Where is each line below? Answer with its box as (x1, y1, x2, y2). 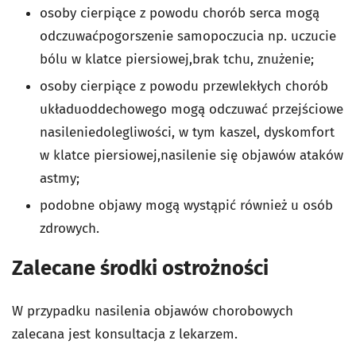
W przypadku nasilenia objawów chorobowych (12, 302, 293, 319)
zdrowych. (40, 219, 99, 237)
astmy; (40, 169, 79, 187)
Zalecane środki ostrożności (12, 255, 269, 281)
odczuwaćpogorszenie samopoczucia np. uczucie (40, 27, 336, 44)
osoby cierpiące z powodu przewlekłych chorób (40, 77, 328, 95)
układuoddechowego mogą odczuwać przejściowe (40, 100, 343, 118)
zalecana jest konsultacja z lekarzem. (12, 325, 238, 342)
